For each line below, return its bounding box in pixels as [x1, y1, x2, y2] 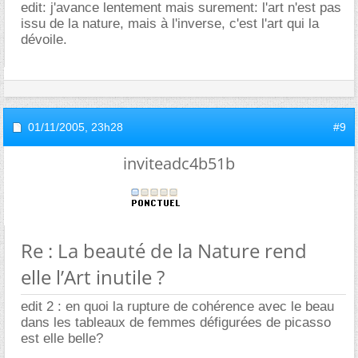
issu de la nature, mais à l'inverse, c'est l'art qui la [21, 15, 319, 31]
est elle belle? [21, 330, 103, 346]
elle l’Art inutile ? [21, 263, 165, 290]
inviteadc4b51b [123, 152, 235, 174]
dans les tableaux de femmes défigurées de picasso [21, 314, 331, 330]
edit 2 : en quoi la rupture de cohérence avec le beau [21, 298, 334, 314]
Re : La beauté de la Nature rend [21, 237, 307, 264]
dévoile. [21, 31, 67, 47]
